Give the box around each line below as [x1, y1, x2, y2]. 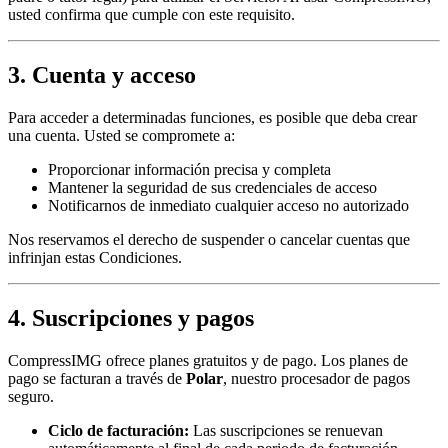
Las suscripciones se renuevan [189, 422, 383, 440]
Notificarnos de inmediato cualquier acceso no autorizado [48, 197, 409, 215]
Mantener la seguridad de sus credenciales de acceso [48, 179, 377, 197]
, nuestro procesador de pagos [223, 370, 410, 388]
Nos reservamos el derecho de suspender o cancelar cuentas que [8, 231, 410, 249]
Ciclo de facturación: [48, 422, 189, 440]
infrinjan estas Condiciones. [8, 249, 182, 267]
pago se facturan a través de [8, 370, 186, 388]
